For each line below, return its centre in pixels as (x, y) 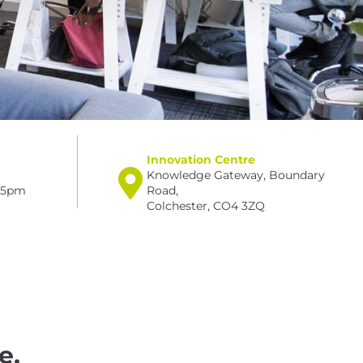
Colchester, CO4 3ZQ (205, 206)
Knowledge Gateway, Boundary (235, 175)
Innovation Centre (201, 160)
